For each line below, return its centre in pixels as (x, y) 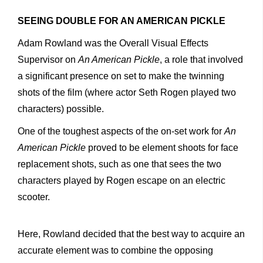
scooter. (34, 197)
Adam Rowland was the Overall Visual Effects (113, 43)
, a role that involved (201, 60)
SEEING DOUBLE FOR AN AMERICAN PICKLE (122, 21)
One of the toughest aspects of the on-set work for (121, 131)
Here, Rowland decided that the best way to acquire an (131, 234)
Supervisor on (48, 60)
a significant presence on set (77, 76)
